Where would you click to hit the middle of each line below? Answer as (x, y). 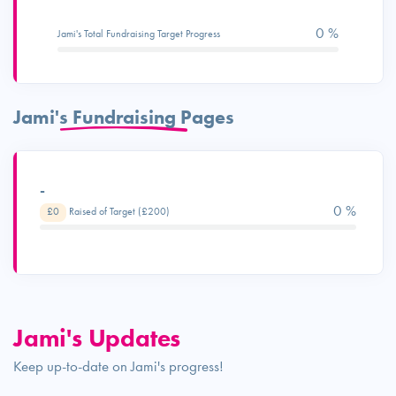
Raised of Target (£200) (118, 211)
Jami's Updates (97, 338)
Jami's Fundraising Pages (124, 117)
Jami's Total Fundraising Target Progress (139, 34)
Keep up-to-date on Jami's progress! (118, 366)
